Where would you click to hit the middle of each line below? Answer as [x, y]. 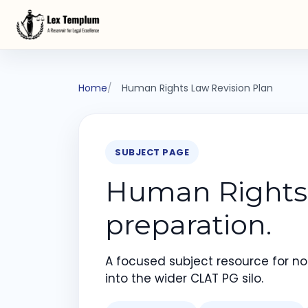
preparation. [188, 224]
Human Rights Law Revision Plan [197, 88]
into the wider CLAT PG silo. [184, 278]
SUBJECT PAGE [152, 152]
